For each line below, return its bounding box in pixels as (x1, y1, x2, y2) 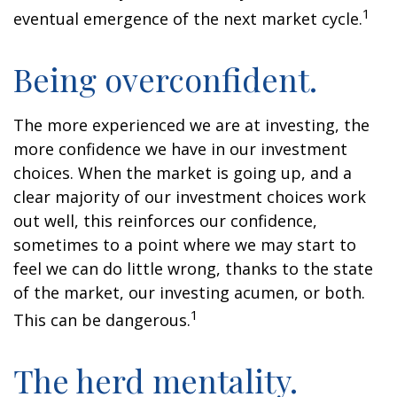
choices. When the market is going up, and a (13, 162, 352, 183)
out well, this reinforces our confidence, (13, 210, 317, 231)
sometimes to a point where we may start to (13, 234, 356, 255)
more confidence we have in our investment (13, 138, 347, 160)
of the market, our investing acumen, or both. (13, 282, 365, 303)
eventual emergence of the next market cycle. (13, 8, 362, 29)
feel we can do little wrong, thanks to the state (13, 258, 373, 279)
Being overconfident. (13, 58, 317, 100)
